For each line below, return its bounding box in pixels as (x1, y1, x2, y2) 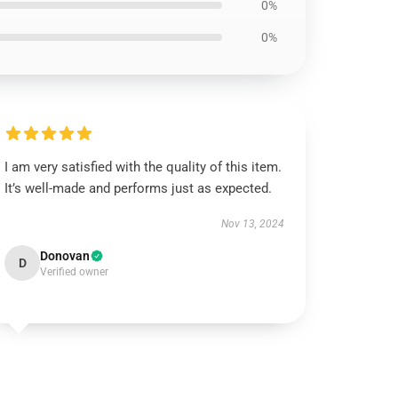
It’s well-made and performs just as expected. (4, 180, 273, 196)
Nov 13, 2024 (220, 218, 284, 230)
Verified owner (40, 266, 109, 278)
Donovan (40, 249, 91, 263)
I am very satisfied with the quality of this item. (4, 159, 283, 175)
